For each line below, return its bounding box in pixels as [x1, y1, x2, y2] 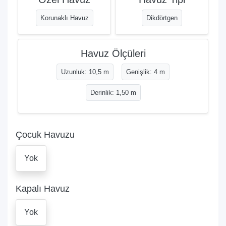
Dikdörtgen [146, 14, 178, 22]
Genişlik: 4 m [126, 68, 165, 76]
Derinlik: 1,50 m [90, 88, 136, 96]
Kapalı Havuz [16, 183, 70, 194]
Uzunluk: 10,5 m [61, 68, 109, 76]
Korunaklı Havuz [40, 14, 89, 22]
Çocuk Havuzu [16, 129, 75, 140]
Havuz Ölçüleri [80, 47, 146, 59]
